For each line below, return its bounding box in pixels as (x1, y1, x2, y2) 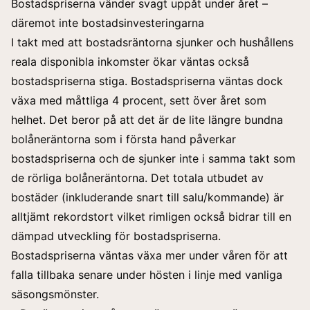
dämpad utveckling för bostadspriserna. (11, 229, 221, 244)
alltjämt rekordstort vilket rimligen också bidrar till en (11, 210, 291, 224)
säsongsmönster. (11, 287, 99, 302)
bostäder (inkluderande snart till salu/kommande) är (11, 190, 284, 205)
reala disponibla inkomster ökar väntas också (11, 55, 249, 69)
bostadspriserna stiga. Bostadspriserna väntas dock (11, 74, 283, 89)
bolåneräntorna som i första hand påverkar (11, 132, 236, 147)
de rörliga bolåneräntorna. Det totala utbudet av (11, 171, 264, 185)
